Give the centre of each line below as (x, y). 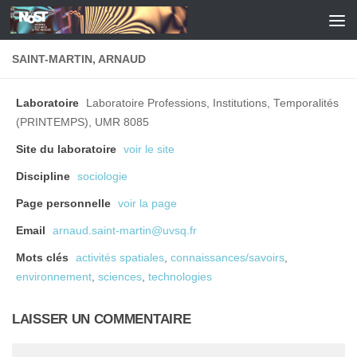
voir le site (149, 149)
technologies (180, 277)
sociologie (102, 177)
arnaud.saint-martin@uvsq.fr (125, 231)
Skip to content (67, 22)
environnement (54, 277)
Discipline (43, 177)
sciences (120, 277)
